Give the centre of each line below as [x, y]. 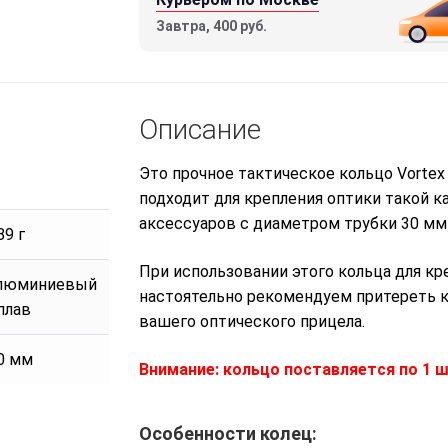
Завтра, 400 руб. [211, 26]
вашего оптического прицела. [252, 321]
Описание [200, 130]
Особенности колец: [228, 433]
